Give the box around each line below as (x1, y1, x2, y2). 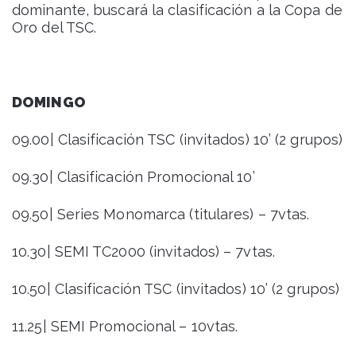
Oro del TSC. (12, 19, 97, 37)
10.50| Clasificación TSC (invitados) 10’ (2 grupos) (12, 281, 340, 298)
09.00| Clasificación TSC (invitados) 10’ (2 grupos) (12, 131, 343, 149)
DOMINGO (12, 94, 86, 111)
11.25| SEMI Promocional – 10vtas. (12, 318, 238, 335)
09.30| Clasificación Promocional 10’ (12, 168, 255, 186)
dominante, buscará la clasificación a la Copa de (12, 2, 342, 19)
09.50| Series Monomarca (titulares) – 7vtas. (12, 206, 310, 223)
